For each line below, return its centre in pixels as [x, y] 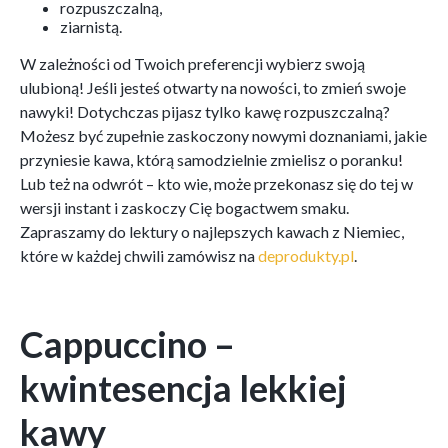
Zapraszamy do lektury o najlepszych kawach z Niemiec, [212, 232]
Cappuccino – [127, 344]
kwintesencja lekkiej [183, 388]
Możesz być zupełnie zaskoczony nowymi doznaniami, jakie [223, 136]
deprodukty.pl [306, 256]
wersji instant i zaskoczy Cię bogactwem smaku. [184, 208]
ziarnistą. [91, 27]
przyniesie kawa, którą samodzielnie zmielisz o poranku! [211, 160]
